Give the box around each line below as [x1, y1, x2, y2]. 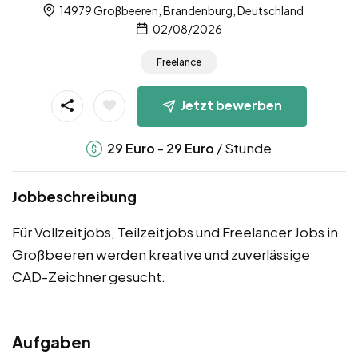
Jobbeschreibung [12, 187, 137, 206]
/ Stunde [214, 139, 272, 157]
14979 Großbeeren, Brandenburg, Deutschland [58, 3, 304, 18]
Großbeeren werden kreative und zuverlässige [12, 245, 310, 264]
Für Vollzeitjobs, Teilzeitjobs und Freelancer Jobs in [12, 223, 338, 241]
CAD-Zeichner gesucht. [12, 268, 165, 286]
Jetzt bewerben [181, 97, 282, 114]
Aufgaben [12, 332, 91, 352]
